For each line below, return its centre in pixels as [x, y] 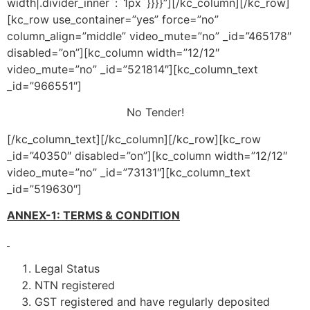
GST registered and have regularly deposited [152, 301]
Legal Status [67, 268]
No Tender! [155, 112]
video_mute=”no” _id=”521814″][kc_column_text [133, 69]
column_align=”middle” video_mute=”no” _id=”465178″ [149, 36]
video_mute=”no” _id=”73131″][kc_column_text [129, 172]
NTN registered [75, 285]
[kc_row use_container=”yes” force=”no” [113, 19]
